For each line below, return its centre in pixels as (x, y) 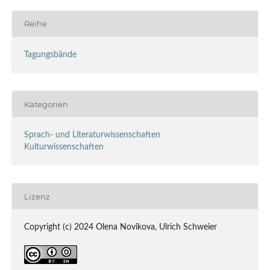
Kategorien (46, 104)
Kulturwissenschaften (64, 147)
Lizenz (37, 196)
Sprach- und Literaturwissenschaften (92, 135)
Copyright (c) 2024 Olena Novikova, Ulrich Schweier (120, 228)
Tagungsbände (50, 55)
